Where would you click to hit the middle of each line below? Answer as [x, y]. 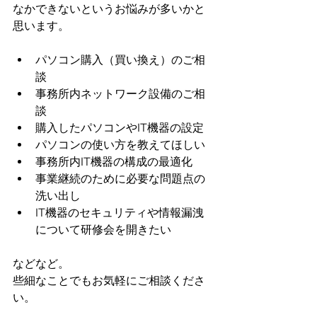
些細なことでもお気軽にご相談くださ [109, 281]
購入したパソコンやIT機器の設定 [120, 128]
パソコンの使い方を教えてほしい [120, 145]
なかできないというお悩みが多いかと [109, 9]
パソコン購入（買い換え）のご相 [120, 60]
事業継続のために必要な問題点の [120, 179]
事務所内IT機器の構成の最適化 [114, 162]
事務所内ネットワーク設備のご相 [120, 94]
